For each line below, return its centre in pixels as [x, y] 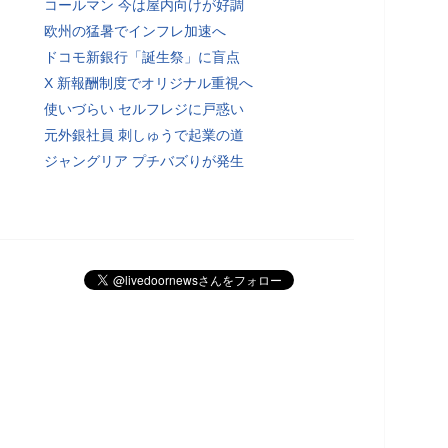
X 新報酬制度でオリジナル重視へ [148, 82]
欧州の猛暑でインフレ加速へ [135, 30]
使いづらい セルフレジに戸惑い [144, 108]
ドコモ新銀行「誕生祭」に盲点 [142, 56]
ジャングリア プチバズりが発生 [144, 160]
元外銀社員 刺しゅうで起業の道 [144, 134]
